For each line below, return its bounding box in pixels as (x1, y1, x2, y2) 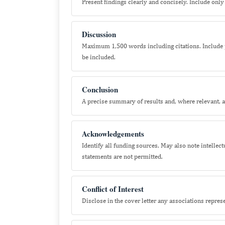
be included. (82, 53, 116, 61)
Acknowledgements (82, 128, 144, 139)
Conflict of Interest (82, 183, 144, 194)
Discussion (82, 29, 116, 40)
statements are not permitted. (82, 153, 163, 160)
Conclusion (82, 84, 118, 95)
